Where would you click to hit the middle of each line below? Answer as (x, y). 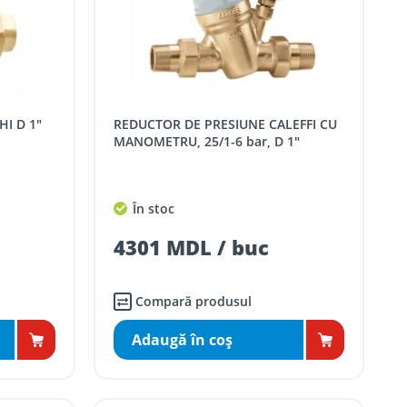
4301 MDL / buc (192, 248)
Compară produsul (194, 302)
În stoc (152, 209)
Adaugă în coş (183, 340)
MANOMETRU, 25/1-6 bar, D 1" (207, 142)
